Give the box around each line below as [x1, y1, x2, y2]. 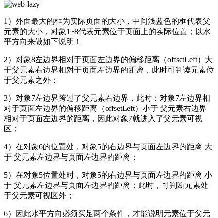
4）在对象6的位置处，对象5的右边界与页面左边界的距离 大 [4, 142, 212, 151]
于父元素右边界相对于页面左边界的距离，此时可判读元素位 [4, 65, 214, 74]
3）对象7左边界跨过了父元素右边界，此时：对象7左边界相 [4, 93, 210, 102]
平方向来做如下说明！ [4, 37, 82, 46]
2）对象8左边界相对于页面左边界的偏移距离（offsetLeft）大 [4, 55, 213, 64]
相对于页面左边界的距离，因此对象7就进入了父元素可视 [4, 114, 202, 123]
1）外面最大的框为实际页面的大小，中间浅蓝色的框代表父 [4, 17, 210, 25]
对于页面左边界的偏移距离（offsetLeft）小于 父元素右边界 [4, 104, 207, 112]
